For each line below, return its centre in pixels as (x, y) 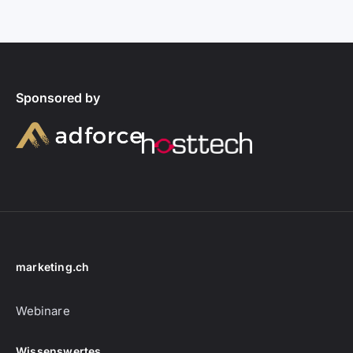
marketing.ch (53, 267)
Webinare (43, 311)
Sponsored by (58, 98)
